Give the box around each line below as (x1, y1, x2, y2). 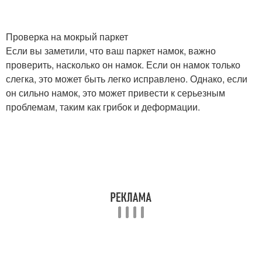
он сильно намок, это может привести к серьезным (6, 86, 225, 99)
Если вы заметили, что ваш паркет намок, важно (6, 44, 216, 57)
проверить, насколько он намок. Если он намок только (6, 58, 240, 71)
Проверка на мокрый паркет (6, 30, 128, 43)
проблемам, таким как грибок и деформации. (6, 100, 200, 113)
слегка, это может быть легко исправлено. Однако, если (6, 72, 247, 85)
